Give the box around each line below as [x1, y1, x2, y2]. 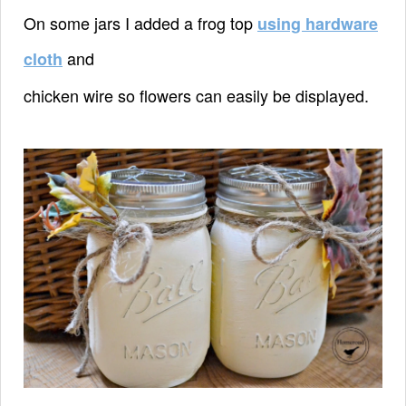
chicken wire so [24, 82, 140, 107]
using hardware [257, 11, 378, 35]
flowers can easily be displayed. [140, 82, 369, 107]
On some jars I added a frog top [24, 10, 257, 34]
